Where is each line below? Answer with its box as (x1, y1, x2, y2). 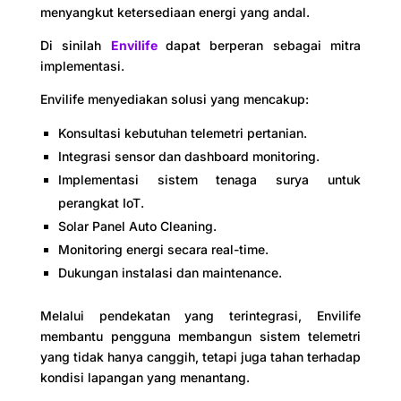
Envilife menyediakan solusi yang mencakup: (39, 90, 309, 107)
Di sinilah (39, 37, 111, 53)
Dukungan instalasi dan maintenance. (57, 264, 282, 280)
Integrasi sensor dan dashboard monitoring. (57, 148, 320, 164)
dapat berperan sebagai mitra (166, 37, 362, 53)
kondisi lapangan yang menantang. (39, 369, 250, 385)
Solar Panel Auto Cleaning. (57, 218, 217, 234)
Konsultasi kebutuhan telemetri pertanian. (57, 124, 307, 141)
